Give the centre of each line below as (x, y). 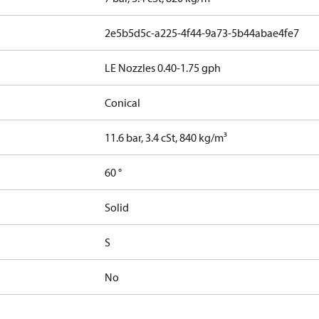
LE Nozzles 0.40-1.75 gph (163, 68)
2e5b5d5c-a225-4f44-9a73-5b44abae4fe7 (202, 33)
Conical (123, 103)
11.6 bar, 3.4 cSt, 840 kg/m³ (166, 137)
